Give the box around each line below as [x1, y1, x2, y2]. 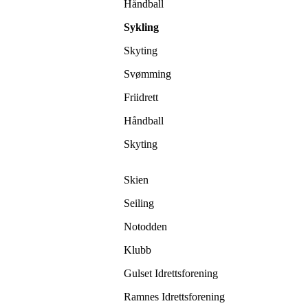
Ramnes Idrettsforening [124, 291, 228, 303]
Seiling [124, 197, 154, 210]
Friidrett [124, 91, 158, 104]
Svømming [124, 68, 171, 80]
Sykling [124, 21, 159, 34]
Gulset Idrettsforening [124, 267, 218, 280]
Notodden [124, 221, 167, 233]
